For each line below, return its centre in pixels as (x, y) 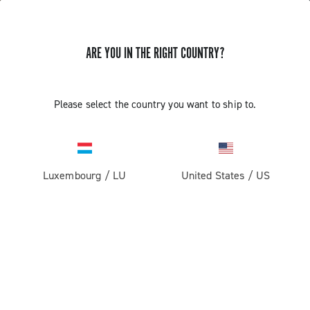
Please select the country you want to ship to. (155, 104)
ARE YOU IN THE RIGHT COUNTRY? (155, 54)
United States (213, 175)
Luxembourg (72, 175)
